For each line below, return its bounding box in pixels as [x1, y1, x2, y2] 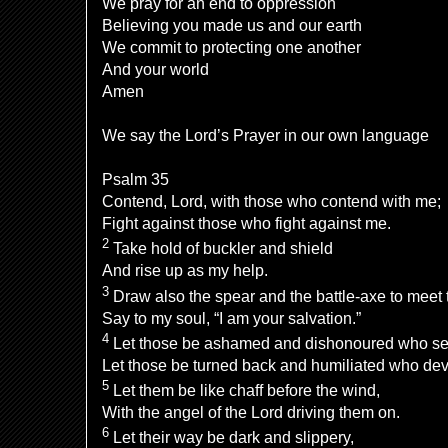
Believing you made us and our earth [102, 17, 362, 34]
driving [287, 404, 335, 422]
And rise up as [102, 262, 204, 280]
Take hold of [113, 240, 199, 258]
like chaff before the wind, [200, 382, 380, 400]
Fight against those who [102, 215, 271, 232]
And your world [102, 61, 209, 78]
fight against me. [275, 215, 391, 232]
